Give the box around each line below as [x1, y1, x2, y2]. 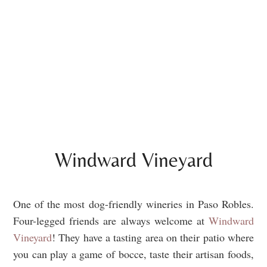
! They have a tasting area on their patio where [52, 229, 254, 244]
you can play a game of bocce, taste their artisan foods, [13, 246, 254, 261]
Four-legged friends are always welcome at [13, 213, 209, 228]
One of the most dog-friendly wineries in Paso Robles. [13, 196, 254, 211]
